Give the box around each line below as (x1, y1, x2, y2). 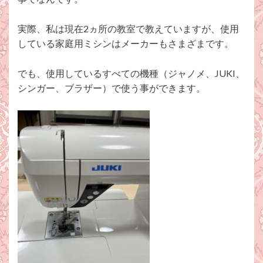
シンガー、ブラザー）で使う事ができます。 (18, 82, 205, 94)
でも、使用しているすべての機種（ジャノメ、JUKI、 (18, 68, 245, 79)
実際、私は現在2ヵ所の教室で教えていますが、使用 (18, 23, 239, 35)
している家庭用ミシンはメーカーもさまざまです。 (18, 38, 234, 49)
